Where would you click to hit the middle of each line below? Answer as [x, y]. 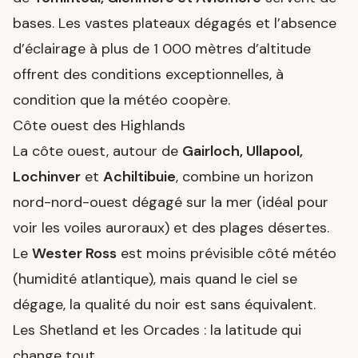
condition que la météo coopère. [121, 99]
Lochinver [47, 176]
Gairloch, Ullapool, [243, 151]
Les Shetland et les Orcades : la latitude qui [157, 330]
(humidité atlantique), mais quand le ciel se [155, 278]
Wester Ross [74, 253]
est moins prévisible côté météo [227, 253]
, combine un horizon [245, 176]
